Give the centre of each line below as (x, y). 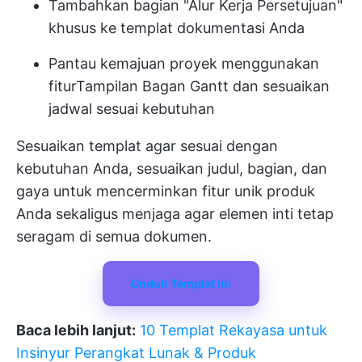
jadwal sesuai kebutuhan (132, 108)
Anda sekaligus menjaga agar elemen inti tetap (175, 213)
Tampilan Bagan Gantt (152, 86)
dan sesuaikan (279, 86)
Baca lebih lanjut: (76, 330)
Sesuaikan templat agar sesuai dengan (147, 145)
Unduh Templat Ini (181, 283)
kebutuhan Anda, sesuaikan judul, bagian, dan (172, 168)
